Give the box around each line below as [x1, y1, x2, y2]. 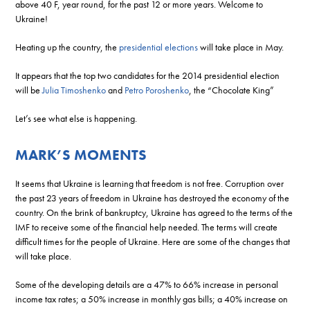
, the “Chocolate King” [189, 83, 275, 96]
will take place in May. [198, 40, 284, 53]
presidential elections [119, 40, 199, 53]
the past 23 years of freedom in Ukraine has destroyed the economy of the [15, 191, 290, 204]
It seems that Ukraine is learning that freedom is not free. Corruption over [15, 176, 284, 190]
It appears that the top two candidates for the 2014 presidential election [15, 69, 280, 82]
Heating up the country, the [15, 40, 120, 53]
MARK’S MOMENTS [15, 145, 147, 164]
